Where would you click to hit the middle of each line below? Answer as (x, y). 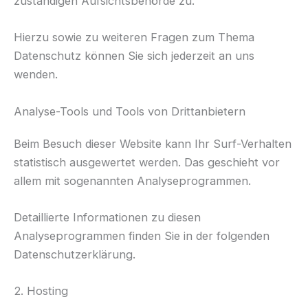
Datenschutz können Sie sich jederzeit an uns (134, 56)
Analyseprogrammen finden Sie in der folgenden (142, 235)
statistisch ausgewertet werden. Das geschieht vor (147, 162)
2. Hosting (41, 291)
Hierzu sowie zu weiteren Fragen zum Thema (134, 37)
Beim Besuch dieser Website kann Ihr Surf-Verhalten (153, 143)
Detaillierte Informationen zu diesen (107, 217)
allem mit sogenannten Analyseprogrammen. (132, 180)
